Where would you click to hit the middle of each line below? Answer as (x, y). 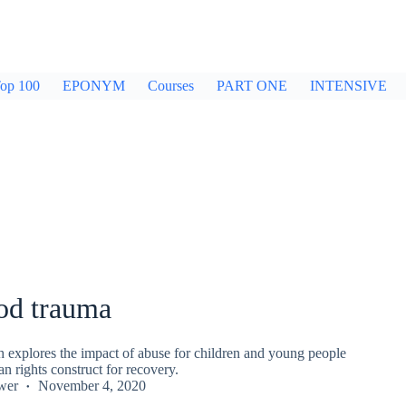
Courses (171, 86)
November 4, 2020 (92, 385)
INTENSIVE (348, 86)
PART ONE (252, 86)
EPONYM (94, 86)
